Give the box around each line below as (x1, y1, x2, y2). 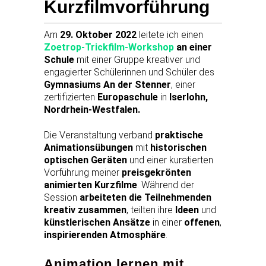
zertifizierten (44, 91, 97, 103)
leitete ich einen (137, 28, 203, 40)
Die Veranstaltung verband (44, 129, 155, 141)
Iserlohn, (169, 91, 208, 103)
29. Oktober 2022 (60, 28, 137, 40)
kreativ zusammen (44, 204, 126, 216)
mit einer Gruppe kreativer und (74, 53, 200, 65)
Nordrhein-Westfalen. (44, 103, 140, 115)
